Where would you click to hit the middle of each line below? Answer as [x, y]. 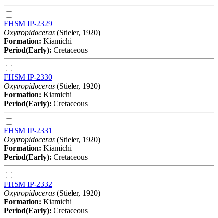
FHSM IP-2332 [28, 184]
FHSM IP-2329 [28, 23]
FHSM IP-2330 [28, 77]
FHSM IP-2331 [28, 130]
